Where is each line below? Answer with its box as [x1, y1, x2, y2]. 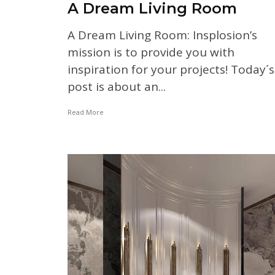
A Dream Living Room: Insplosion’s [68, 27, 257, 44]
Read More [68, 107, 104, 117]
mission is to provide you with [68, 44, 234, 61]
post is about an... [68, 79, 166, 95]
